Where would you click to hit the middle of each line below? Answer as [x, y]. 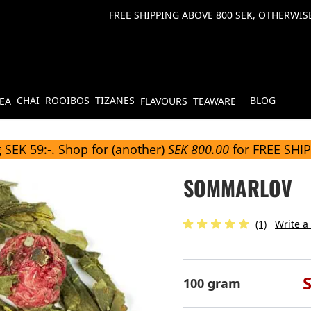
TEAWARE [215, 101]
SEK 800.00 [199, 149]
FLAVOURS [164, 101]
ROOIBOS [67, 100]
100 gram [212, 283]
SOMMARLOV [238, 188]
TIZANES [115, 100]
